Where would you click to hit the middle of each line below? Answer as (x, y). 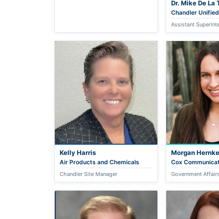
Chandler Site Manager (89, 174)
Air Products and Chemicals (100, 162)
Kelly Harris (78, 152)
